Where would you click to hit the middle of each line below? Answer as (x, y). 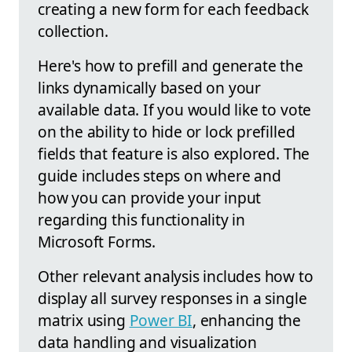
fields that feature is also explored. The (174, 153)
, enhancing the (247, 320)
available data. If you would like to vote (175, 109)
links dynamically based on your (150, 87)
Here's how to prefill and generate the (170, 65)
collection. (73, 31)
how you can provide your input (150, 197)
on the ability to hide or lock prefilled (167, 131)
